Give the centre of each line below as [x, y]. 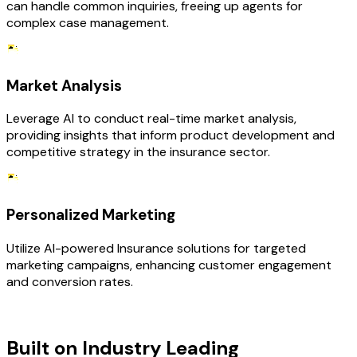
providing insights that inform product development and [171, 135]
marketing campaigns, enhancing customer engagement [169, 265]
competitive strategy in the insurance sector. [138, 152]
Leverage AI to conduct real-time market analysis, [151, 119]
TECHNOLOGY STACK [68, 311]
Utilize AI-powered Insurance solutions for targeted [156, 248]
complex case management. [88, 23]
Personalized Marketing [91, 215]
